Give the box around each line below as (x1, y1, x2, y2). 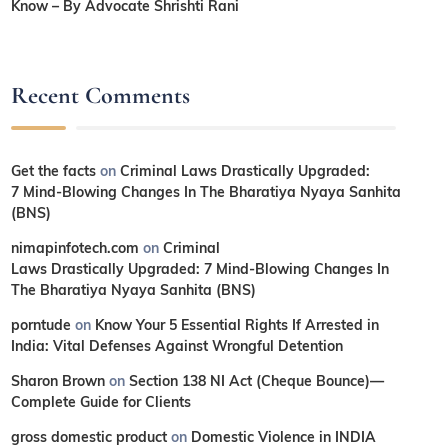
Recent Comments (11, 80, 191, 110)
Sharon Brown (11, 371, 106, 390)
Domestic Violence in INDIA (191, 427, 377, 446)
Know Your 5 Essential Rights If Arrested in (95, 315, 380, 334)
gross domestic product (11, 427, 168, 446)
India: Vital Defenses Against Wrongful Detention (11, 336, 344, 355)
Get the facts (11, 161, 97, 180)
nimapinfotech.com (11, 238, 140, 257)
